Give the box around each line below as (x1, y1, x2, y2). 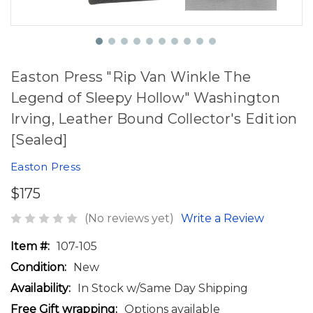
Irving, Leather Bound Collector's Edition (10, 110, 298, 127)
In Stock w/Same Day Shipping (78, 281, 248, 295)
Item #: (10, 239, 50, 253)
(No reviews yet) (85, 211, 174, 225)
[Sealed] (10, 131, 67, 148)
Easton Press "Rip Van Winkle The (10, 68, 251, 85)
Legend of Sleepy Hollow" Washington (10, 89, 280, 106)
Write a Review (181, 211, 264, 225)
